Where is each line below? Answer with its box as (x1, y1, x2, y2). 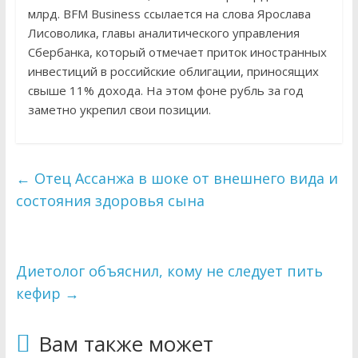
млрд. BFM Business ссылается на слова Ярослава (27, 5, 311, 22)
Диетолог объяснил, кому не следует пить (15, 261, 323, 280)
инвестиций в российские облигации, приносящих (27, 62, 319, 79)
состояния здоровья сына (15, 190, 205, 210)
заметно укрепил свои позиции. (27, 101, 211, 117)
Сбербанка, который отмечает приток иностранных (27, 43, 327, 60)
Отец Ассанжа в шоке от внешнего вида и (30, 168, 338, 188)
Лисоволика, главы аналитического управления (27, 24, 300, 41)
